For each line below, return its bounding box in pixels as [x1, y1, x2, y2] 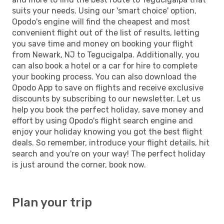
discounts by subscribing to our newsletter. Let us [12, 93, 200, 103]
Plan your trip [12, 195, 92, 209]
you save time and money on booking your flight [12, 38, 193, 48]
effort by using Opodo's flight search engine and [12, 115, 193, 125]
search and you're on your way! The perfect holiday [12, 148, 205, 158]
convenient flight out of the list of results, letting [12, 27, 199, 37]
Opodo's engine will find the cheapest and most [12, 16, 190, 26]
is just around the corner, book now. [12, 159, 146, 169]
